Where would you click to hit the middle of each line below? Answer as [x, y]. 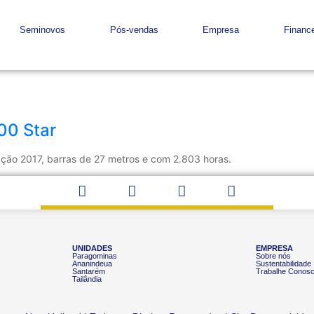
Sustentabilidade [284, 263]
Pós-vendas [134, 30]
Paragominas [94, 255]
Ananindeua [92, 263]
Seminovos [43, 30]
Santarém [88, 271]
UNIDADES [92, 248]
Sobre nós [274, 255]
